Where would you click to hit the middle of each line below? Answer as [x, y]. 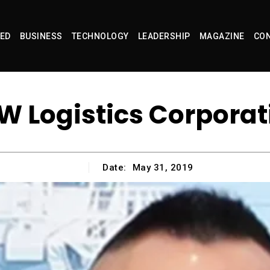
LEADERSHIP [164, 36]
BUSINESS [41, 36]
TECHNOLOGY [100, 36]
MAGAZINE [222, 36]
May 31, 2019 [163, 168]
